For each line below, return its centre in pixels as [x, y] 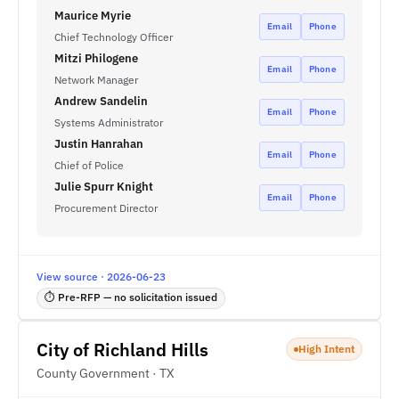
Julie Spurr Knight [104, 187]
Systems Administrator [109, 122]
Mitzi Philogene [96, 58]
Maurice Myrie [93, 16]
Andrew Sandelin [101, 101]
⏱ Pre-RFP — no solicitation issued [131, 297]
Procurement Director [106, 208]
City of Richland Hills [122, 350]
